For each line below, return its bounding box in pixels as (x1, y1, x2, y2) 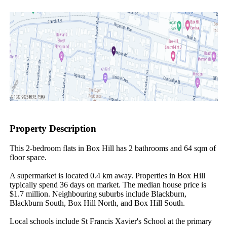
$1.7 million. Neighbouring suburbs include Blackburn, (9, 189, 186, 198)
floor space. (9, 153, 47, 162)
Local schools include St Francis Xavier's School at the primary (9, 216, 212, 225)
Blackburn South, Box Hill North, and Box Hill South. (9, 198, 185, 207)
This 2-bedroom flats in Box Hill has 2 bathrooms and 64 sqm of (9, 143, 216, 153)
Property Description (9, 123, 96, 134)
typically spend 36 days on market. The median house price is (9, 180, 206, 189)
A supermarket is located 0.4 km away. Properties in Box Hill (9, 171, 205, 180)
